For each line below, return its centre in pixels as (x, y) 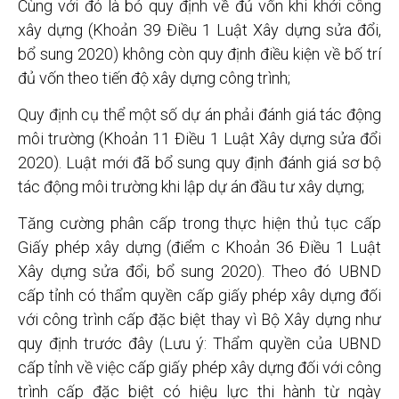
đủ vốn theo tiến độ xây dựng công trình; (154, 77)
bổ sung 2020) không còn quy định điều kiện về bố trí (199, 53)
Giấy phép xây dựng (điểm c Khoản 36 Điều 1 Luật (199, 248)
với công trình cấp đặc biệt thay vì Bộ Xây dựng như (199, 320)
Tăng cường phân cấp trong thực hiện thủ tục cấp (199, 224)
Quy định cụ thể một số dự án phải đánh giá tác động (199, 114)
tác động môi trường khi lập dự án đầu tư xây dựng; (191, 186)
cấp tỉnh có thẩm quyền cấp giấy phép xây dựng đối (199, 296)
